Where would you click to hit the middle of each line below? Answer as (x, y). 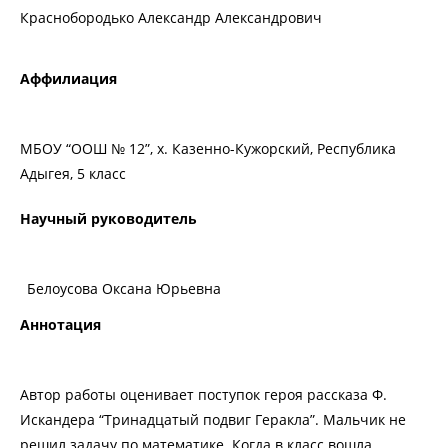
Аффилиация (68, 79)
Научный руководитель (108, 219)
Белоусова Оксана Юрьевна (124, 289)
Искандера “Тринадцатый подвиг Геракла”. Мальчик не (213, 419)
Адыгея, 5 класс (73, 174)
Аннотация (60, 324)
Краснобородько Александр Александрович (171, 18)
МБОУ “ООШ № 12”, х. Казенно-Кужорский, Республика (208, 149)
